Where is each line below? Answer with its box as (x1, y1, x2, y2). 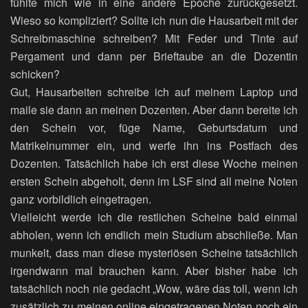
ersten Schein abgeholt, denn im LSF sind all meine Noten (10, 173, 298, 189)
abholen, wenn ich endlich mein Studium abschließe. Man (10, 226, 298, 243)
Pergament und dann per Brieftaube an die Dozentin (10, 47, 298, 64)
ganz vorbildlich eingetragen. (10, 190, 151, 207)
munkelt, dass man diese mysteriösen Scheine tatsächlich (10, 244, 298, 261)
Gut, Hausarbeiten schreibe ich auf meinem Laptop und (10, 83, 298, 100)
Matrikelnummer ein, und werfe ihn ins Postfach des (10, 137, 298, 153)
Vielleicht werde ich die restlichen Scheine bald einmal (10, 208, 298, 225)
